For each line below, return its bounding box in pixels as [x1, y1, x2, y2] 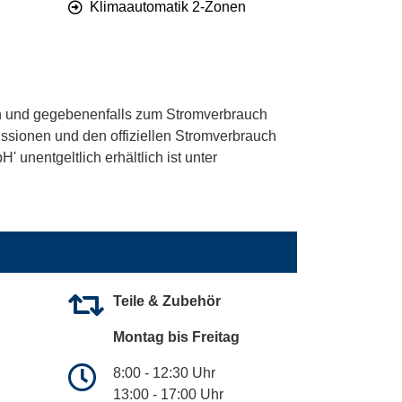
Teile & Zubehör [113, 293, 221, 310]
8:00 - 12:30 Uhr [113, 365, 215, 381]
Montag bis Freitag [113, 329, 240, 345]
